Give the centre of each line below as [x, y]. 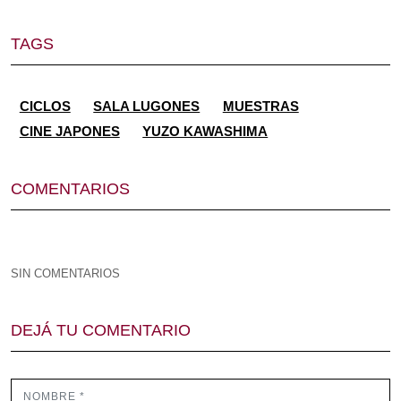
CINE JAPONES [69, 132]
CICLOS [45, 106]
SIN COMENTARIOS [65, 274]
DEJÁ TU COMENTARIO [101, 331]
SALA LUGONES [147, 106]
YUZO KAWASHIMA [205, 132]
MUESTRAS [260, 106]
